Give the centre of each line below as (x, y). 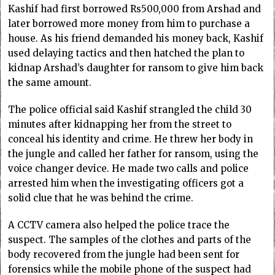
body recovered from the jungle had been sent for (124, 255)
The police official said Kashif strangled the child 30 (130, 110)
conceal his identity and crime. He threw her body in (131, 139)
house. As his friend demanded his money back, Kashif (136, 39)
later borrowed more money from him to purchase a (129, 24)
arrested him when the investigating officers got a (126, 184)
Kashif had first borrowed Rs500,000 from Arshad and (135, 9)
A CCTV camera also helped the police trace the (119, 225)
